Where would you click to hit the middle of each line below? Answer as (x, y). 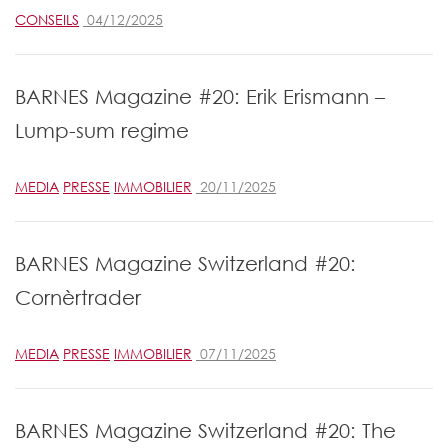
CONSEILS (47, 20)
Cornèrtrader (78, 298)
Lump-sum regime (102, 131)
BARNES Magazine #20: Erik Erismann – (200, 97)
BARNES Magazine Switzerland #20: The (205, 431)
